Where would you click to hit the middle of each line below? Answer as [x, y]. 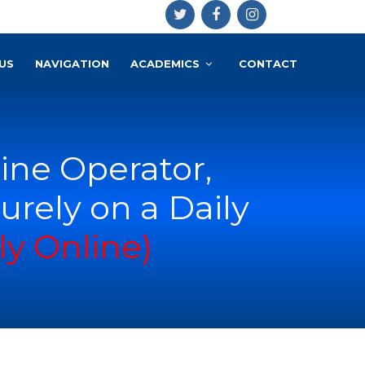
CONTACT [268, 64]
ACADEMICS [165, 64]
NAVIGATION [72, 64]
